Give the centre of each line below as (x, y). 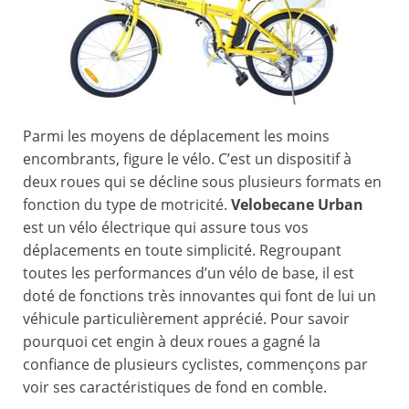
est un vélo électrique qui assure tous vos (166, 228)
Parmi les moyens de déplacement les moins (176, 136)
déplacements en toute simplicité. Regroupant (182, 251)
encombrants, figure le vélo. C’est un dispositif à (187, 159)
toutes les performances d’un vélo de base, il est (189, 273)
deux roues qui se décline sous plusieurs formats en (202, 182)
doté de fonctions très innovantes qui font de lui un (199, 296)
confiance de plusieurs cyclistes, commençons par (195, 365)
